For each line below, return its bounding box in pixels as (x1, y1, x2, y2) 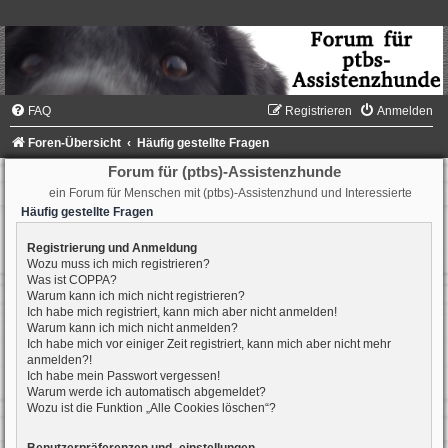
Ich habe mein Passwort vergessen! (27, 368, 220, 383)
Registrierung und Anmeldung (27, 240, 197, 255)
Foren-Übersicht (28, 136, 121, 151)
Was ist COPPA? (27, 272, 117, 287)
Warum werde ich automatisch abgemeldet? (27, 384, 266, 399)
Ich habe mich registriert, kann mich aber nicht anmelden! (27, 304, 337, 319)
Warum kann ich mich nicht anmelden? (27, 320, 238, 335)
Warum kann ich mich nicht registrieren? (27, 288, 245, 303)
